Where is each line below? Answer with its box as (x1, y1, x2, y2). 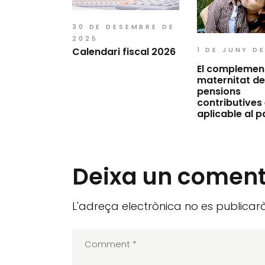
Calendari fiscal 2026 (72, 44, 176, 59)
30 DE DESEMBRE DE (72, 21, 175, 31)
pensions (196, 84, 241, 98)
